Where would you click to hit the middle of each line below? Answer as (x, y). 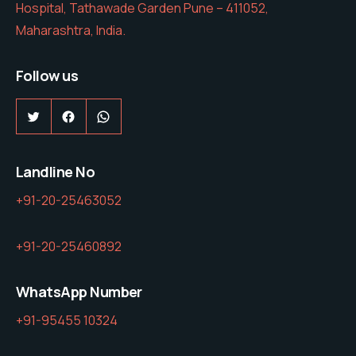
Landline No (56, 172)
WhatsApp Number (79, 292)
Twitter (56, 116)
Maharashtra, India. (71, 31)
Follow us (47, 76)
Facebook (100, 116)
